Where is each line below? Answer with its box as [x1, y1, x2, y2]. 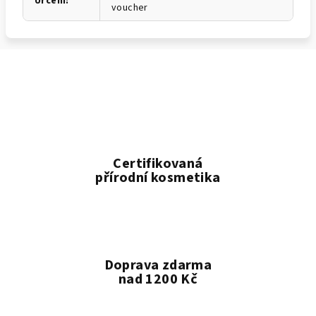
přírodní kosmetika [95, 168, 221, 188]
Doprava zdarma [104, 255, 212, 275]
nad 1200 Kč [118, 269, 198, 289]
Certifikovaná [113, 154, 203, 174]
